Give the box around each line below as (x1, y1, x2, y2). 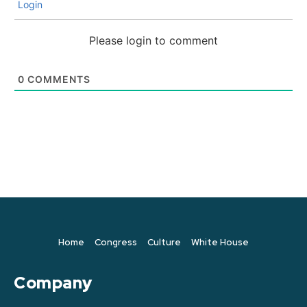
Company (14, 272, 93, 294)
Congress (95, 236, 137, 249)
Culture (147, 236, 181, 249)
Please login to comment (89, 34, 218, 48)
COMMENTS (25, 73, 90, 86)
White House (191, 236, 249, 249)
